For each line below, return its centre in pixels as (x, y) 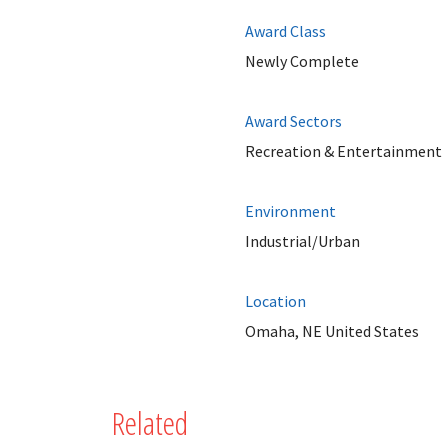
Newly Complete (301, 61)
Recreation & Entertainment (343, 151)
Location (275, 301)
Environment (290, 211)
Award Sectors (293, 121)
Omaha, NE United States (331, 331)
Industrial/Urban (302, 241)
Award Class (285, 31)
